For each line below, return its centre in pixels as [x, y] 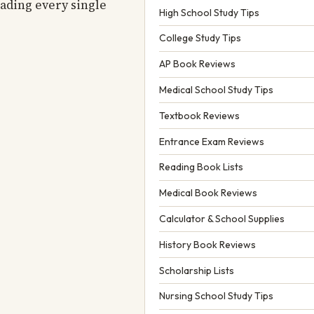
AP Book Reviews [197, 64]
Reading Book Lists [201, 167]
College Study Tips [200, 38]
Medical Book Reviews [208, 193]
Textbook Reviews [199, 115]
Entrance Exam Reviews [212, 141]
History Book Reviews [207, 244]
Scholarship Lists [197, 270]
